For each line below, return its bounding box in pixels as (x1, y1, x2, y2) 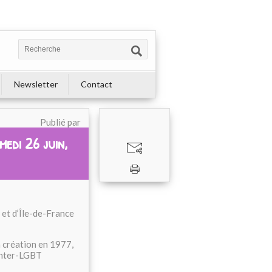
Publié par (40, 117, 81, 127)
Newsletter (14, 79, 58, 89)
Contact (81, 79, 112, 89)
